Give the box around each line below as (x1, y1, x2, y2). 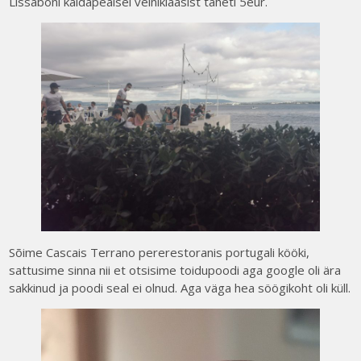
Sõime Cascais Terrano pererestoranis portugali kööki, (9, 244, 310, 261)
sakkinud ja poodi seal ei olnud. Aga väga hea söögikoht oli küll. (9, 280, 351, 297)
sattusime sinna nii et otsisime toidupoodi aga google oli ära (9, 262, 342, 279)
